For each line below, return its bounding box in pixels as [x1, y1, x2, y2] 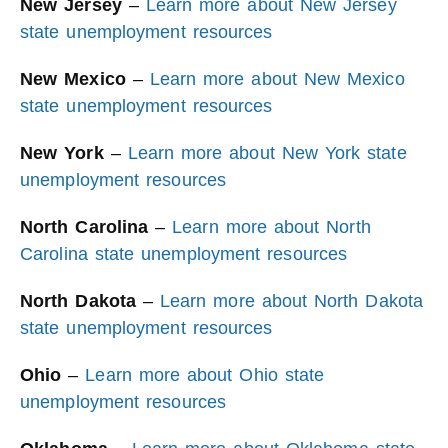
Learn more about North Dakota [159, 291, 424, 311]
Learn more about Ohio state [85, 365, 325, 385]
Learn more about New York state [127, 143, 407, 163]
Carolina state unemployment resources [20, 244, 348, 264]
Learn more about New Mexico [149, 69, 405, 89]
